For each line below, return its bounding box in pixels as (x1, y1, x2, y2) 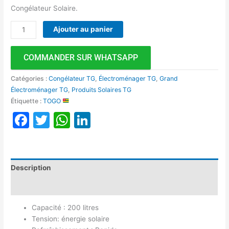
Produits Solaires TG (72, 85, 132, 94)
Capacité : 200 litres (32, 203, 99, 212)
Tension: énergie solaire (32, 215, 110, 223)
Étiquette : (11, 97, 43, 105)
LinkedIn (90, 109, 156, 130)
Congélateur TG (49, 74, 96, 82)
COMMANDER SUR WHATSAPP (24, 52, 139, 62)
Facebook (29, 109, 106, 130)
